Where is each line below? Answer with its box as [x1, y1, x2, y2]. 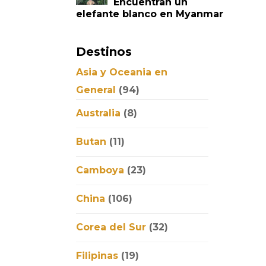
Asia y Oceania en [76, 66, 168, 78]
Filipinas [76, 250, 119, 262]
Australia [76, 107, 121, 119]
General [76, 84, 116, 96]
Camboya [76, 164, 125, 176]
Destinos [76, 45, 132, 59]
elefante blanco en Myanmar [76, 8, 224, 20]
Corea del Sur [76, 221, 147, 233]
